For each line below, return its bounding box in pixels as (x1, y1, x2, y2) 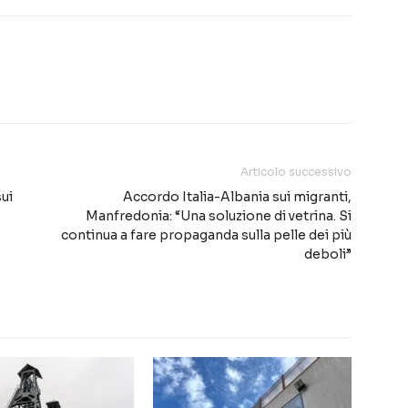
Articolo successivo (240, 165, 352, 179)
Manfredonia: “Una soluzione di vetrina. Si (86, 208, 352, 225)
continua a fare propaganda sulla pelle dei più (61, 227, 352, 244)
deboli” (304, 246, 352, 263)
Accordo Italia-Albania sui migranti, (123, 189, 352, 206)
